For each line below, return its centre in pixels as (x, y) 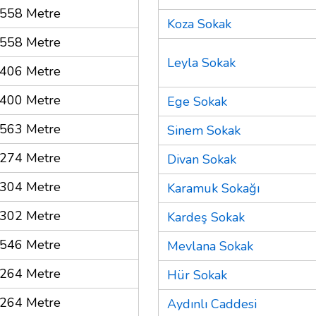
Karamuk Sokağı (213, 188)
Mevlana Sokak (210, 246)
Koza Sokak (199, 24)
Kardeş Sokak (206, 217)
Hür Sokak (197, 275)
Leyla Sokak (201, 62)
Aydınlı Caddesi (212, 304)
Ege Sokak (197, 101)
